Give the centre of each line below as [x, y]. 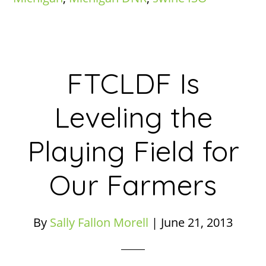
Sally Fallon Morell [99, 222]
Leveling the [133, 117]
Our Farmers [133, 185]
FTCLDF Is [133, 83]
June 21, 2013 [197, 222]
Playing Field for [133, 151]
